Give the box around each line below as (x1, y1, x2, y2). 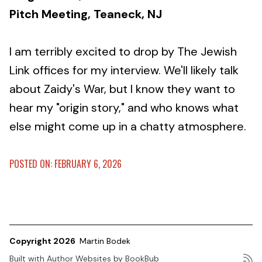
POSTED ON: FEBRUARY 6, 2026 (9, 157, 122, 171)
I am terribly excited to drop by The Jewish (9, 44, 237, 59)
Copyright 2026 (9, 236, 77, 246)
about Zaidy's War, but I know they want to (9, 81, 235, 96)
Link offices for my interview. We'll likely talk (9, 63, 239, 78)
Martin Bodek (80, 236, 130, 246)
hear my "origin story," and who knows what (9, 100, 239, 115)
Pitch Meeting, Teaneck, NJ (9, 6, 162, 22)
